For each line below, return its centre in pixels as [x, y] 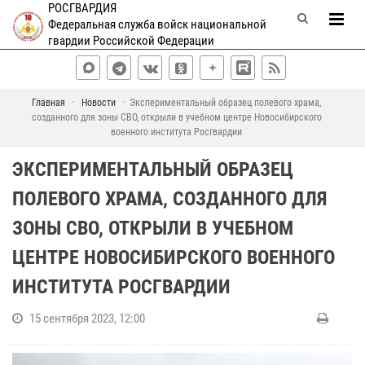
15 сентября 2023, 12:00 [87, 319]
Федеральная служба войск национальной [157, 24]
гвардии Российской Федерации [131, 41]
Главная [48, 103]
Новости [99, 103]
